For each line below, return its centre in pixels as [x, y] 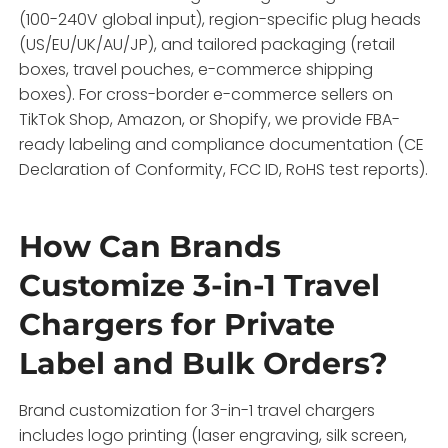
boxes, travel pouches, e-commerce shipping [196, 69]
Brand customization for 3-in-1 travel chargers [197, 410]
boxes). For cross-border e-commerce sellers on [206, 94]
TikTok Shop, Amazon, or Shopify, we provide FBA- [210, 119]
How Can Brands [150, 246]
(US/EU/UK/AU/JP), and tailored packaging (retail [207, 44]
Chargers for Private [177, 324]
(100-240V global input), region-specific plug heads [220, 19]
